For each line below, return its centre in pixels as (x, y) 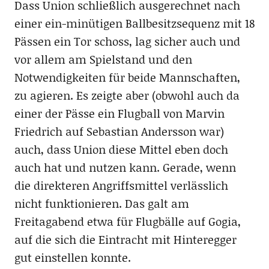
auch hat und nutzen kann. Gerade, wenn (125, 167)
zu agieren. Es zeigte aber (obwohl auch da (127, 95)
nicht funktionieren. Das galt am (101, 203)
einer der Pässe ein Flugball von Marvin (119, 113)
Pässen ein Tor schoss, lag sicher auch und (127, 41)
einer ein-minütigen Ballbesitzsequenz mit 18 (134, 23)
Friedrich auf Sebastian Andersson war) (119, 131)
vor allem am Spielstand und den (103, 59)
